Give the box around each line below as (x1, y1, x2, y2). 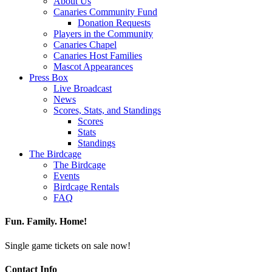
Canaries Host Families (53, 50, 142, 61)
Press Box (29, 72, 68, 83)
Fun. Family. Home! (5, 216, 87, 227)
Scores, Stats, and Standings (53, 105, 161, 115)
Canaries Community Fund (53, 7, 157, 17)
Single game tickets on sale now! (5, 240, 131, 251)
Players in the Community (53, 29, 153, 39)
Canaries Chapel (53, 39, 117, 50)
